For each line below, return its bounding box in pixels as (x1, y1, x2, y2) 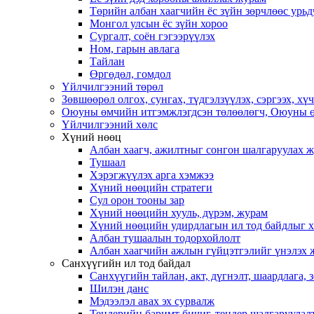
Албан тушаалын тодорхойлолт (90, 232, 240, 245)
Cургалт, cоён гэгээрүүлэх (90, 30, 215, 43)
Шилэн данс (90, 282, 149, 295)
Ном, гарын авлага (90, 43, 179, 55)
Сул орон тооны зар (90, 194, 184, 207)
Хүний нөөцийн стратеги (90, 182, 212, 194)
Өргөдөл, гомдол (90, 68, 171, 81)
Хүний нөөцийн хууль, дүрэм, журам (90, 207, 268, 219)
